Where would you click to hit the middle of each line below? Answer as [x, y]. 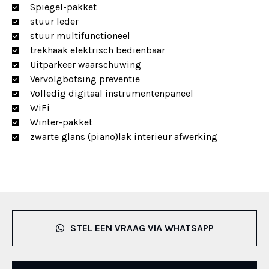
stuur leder [54, 21]
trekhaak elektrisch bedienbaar [98, 50]
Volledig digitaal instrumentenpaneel [112, 93]
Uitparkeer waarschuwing [86, 65]
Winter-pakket [61, 122]
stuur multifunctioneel [80, 36]
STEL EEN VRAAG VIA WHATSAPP [142, 228]
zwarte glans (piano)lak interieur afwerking [124, 137]
